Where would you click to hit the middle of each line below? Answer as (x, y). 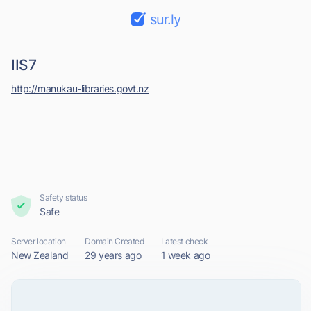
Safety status (64, 197)
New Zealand (40, 255)
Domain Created (115, 241)
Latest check (184, 241)
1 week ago (185, 255)
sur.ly (165, 19)
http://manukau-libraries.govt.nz (80, 89)
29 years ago (113, 255)
